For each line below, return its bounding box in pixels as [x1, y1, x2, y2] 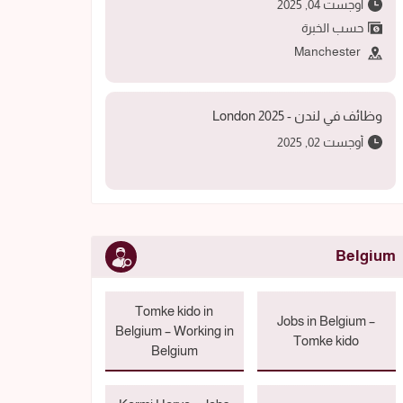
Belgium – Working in [114, 322, 234, 338]
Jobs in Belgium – [277, 312, 376, 328]
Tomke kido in [135, 302, 214, 318]
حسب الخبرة [298, 21, 363, 36]
